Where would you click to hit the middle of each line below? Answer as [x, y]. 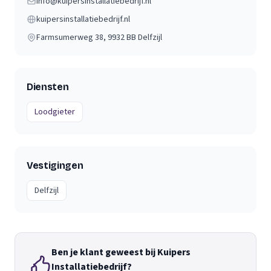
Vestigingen [55, 165]
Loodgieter [55, 112]
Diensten [48, 87]
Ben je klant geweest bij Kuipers [121, 252]
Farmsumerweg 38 [70, 38]
